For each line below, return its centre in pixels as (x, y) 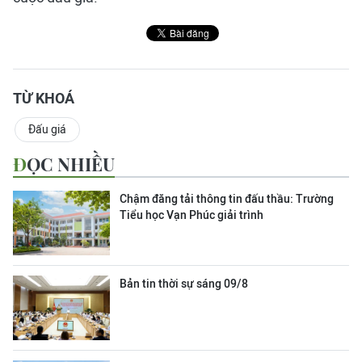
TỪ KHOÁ (44, 98)
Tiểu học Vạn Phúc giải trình (192, 215)
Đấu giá (47, 129)
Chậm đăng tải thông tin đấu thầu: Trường (227, 199)
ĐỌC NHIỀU (71, 164)
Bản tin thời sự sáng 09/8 (184, 284)
